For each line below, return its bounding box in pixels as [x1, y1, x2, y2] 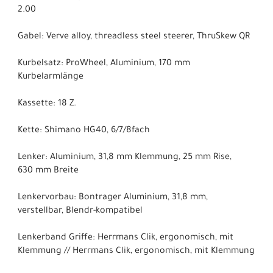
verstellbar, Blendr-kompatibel [18, 206, 143, 216]
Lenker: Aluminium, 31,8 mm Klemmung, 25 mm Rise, [18, 152, 232, 163]
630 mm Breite [18, 166, 79, 176]
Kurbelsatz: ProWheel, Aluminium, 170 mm [18, 58, 190, 69]
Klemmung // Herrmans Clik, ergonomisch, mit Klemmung [18, 246, 255, 257]
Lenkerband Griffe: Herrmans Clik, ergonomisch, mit [18, 233, 233, 243]
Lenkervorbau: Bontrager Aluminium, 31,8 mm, [18, 193, 208, 203]
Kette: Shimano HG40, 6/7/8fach [18, 126, 150, 136]
